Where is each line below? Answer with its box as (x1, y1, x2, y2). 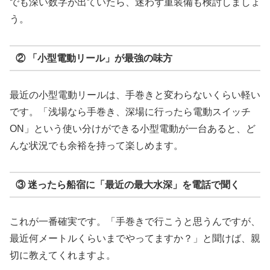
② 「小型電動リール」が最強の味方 (15, 52, 172, 63)
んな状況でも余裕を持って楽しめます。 (10, 140, 183, 151)
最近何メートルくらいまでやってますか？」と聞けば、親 (10, 233, 260, 244)
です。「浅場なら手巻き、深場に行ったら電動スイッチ (10, 107, 251, 118)
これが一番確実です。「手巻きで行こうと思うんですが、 (10, 216, 260, 227)
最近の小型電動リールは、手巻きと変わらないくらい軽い (10, 90, 260, 101)
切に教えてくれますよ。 (10, 250, 116, 261)
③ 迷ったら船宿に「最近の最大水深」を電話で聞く (15, 179, 240, 190)
